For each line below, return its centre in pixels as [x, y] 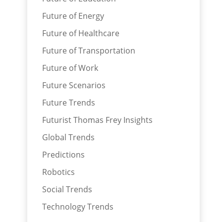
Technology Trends [78, 206]
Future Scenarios [74, 85]
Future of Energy [73, 16]
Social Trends [67, 189]
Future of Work [70, 68]
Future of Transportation [88, 50]
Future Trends [68, 102]
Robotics [58, 172]
